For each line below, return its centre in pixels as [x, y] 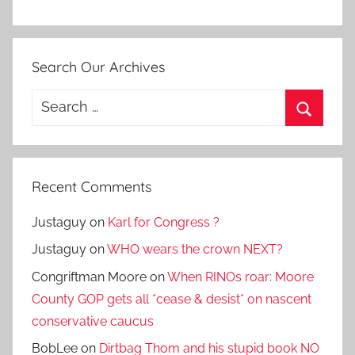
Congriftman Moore [89, 277]
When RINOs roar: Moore [240, 277]
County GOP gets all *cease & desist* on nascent [172, 299]
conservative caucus [93, 321]
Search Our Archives [98, 67]
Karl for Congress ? [164, 222]
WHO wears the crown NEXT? [195, 250]
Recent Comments [92, 186]
